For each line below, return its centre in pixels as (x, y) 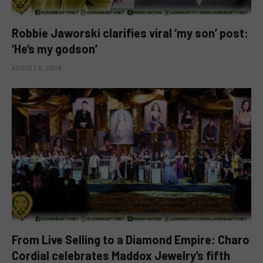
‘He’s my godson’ (55, 48)
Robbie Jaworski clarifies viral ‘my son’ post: (130, 33)
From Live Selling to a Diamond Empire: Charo (131, 240)
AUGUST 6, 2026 (37, 68)
